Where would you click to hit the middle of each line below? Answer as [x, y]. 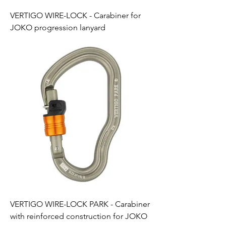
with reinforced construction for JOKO [79, 216]
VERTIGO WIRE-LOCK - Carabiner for [75, 15]
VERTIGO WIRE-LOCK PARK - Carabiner [80, 204]
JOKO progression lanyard [58, 27]
